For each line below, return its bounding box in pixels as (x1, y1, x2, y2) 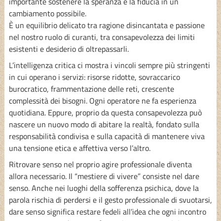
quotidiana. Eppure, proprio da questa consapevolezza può (8, 106, 202, 118)
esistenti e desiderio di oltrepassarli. (8, 42, 129, 55)
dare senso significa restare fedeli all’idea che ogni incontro (8, 205, 206, 218)
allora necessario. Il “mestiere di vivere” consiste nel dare (8, 170, 199, 182)
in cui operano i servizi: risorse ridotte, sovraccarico (8, 71, 180, 83)
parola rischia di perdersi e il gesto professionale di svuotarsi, (8, 193, 212, 206)
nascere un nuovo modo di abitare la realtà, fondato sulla (8, 118, 199, 130)
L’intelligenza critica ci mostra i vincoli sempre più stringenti (8, 59, 210, 71)
